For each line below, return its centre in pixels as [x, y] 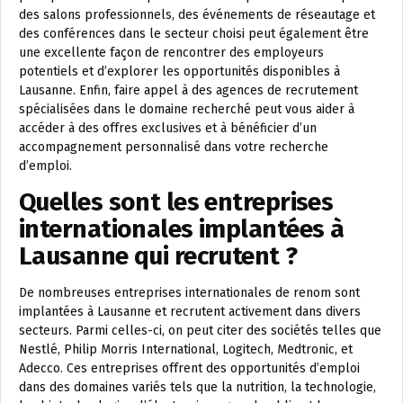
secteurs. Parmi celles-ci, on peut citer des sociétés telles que [200, 330]
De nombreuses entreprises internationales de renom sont [189, 292]
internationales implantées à [182, 228]
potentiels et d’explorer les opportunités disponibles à [179, 71]
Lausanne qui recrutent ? [158, 255]
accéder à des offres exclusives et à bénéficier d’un [168, 128]
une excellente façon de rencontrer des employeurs [171, 52]
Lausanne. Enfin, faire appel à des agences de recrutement [188, 90]
